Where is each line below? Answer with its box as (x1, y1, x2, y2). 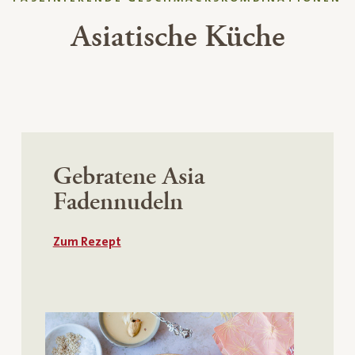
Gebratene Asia (52, 159, 204, 193)
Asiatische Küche (71, 16, 284, 58)
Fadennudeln (52, 185, 183, 219)
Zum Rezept (52, 234, 121, 249)
